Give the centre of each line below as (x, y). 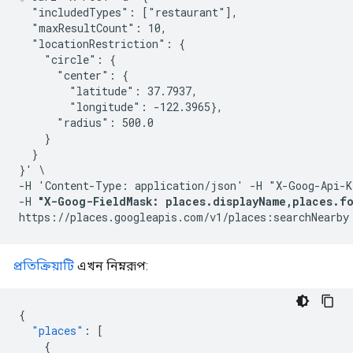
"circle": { (67, 59)
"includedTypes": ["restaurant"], (128, 12)
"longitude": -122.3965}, (121, 106)
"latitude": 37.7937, (108, 91)
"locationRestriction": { (102, 43)
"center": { (74, 75)
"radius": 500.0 (86, 122)
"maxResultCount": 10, (93, 28)
